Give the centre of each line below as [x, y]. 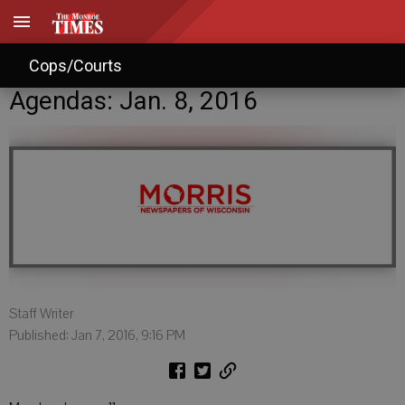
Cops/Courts [75, 65]
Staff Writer [41, 314]
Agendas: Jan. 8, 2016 [133, 101]
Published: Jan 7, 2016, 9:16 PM [97, 335]
